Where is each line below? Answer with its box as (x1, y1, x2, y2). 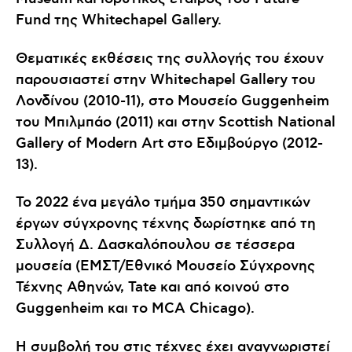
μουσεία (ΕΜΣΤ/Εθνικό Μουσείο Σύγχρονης (16, 258, 315, 276)
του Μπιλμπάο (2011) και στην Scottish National (16, 113, 335, 131)
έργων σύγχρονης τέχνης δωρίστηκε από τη (16, 215, 316, 233)
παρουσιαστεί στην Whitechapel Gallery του (16, 71, 316, 89)
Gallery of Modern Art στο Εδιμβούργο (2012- (16, 134, 323, 152)
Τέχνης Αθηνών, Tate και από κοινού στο (16, 279, 289, 297)
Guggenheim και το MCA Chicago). (16, 300, 255, 318)
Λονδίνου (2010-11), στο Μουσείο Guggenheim (16, 92, 329, 110)
